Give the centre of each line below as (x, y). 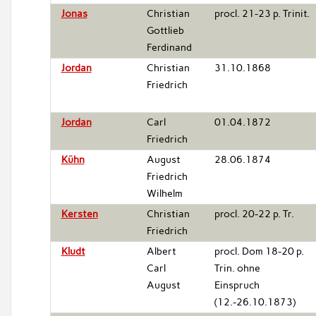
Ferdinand (169, 47)
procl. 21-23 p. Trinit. (262, 13)
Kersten (79, 214)
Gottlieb (165, 30)
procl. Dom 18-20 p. (259, 251)
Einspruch (237, 285)
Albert (161, 251)
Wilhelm (164, 193)
